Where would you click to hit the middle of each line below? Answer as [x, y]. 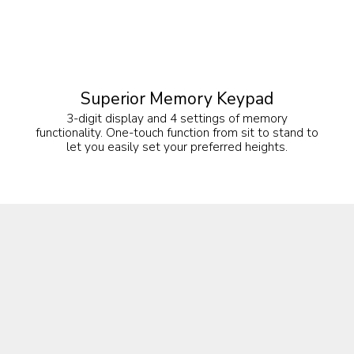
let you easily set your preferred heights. [177, 147]
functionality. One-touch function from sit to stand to [177, 133]
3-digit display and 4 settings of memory [177, 119]
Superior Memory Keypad [177, 99]
